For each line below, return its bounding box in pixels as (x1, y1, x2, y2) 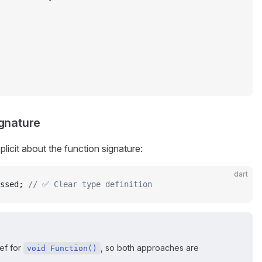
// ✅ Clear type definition (28, 180, 152, 189)
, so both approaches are (101, 243, 199, 253)
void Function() (27, 244, 97, 253)
